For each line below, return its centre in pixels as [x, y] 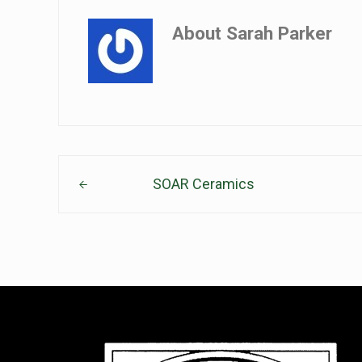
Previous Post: [104, 166]
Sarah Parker [279, 34]
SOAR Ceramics [203, 184]
